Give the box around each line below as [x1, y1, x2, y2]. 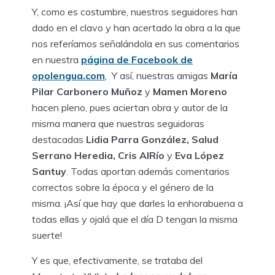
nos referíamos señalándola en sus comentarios [32, 37, 239, 50]
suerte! [32, 228, 62, 241]
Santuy [32, 165, 66, 177]
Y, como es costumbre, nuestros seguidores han [32, 5, 238, 18]
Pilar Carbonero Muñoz [32, 85, 145, 98]
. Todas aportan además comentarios [66, 165, 230, 177]
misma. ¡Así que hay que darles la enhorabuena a [32, 196, 243, 209]
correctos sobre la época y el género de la [32, 180, 214, 193]
